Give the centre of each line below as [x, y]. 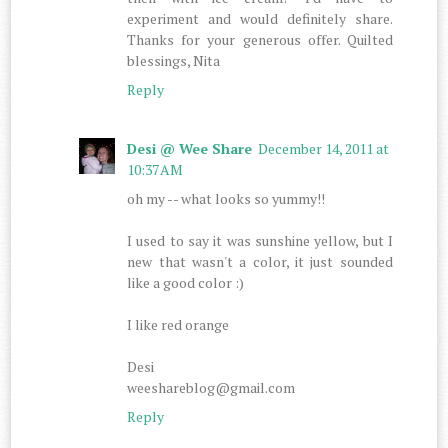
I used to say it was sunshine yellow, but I [260, 240]
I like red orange [178, 324]
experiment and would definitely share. [260, 18]
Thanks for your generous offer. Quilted [260, 39]
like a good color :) [186, 282]
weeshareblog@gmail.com [211, 387]
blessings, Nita [174, 60]
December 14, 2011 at [324, 148]
